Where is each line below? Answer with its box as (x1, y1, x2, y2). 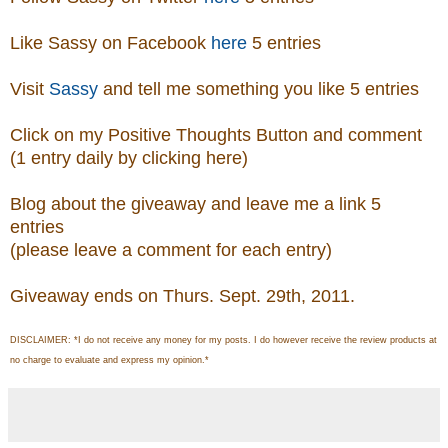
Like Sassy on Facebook (10, 33, 211, 54)
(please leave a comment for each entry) (10, 240, 332, 261)
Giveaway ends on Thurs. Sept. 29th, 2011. (10, 286, 355, 307)
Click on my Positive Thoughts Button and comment (10, 125, 422, 146)
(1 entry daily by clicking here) (10, 148, 248, 169)
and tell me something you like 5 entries (98, 79, 419, 100)
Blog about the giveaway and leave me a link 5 (10, 194, 381, 215)
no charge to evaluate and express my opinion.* (10, 355, 209, 366)
